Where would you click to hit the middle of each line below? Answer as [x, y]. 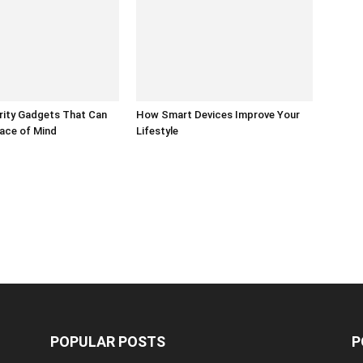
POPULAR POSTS [108, 342]
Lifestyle [157, 131]
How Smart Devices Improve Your [218, 115]
